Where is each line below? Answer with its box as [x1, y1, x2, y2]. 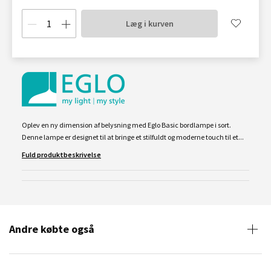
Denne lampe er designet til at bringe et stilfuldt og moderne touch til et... [22, 132, 244, 142]
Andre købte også [9, 222, 94, 236]
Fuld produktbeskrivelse [22, 150, 101, 159]
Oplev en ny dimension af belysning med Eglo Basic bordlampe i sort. [22, 120, 231, 129]
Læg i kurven [125, 18, 174, 29]
